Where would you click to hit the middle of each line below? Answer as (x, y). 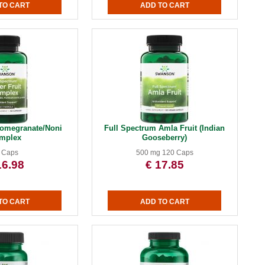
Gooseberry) (165, 138)
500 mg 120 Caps (164, 153)
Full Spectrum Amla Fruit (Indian (165, 128)
